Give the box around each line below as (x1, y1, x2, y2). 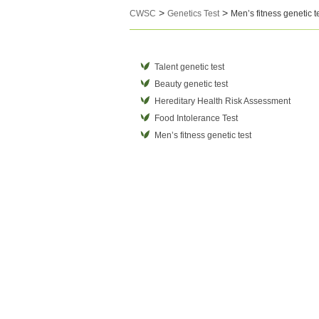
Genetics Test (167, 8, 219, 19)
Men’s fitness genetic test (155, 130, 251, 140)
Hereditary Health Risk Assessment (155, 95, 291, 106)
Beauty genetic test (155, 78, 228, 89)
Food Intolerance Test (155, 113, 238, 123)
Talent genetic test (155, 61, 224, 72)
